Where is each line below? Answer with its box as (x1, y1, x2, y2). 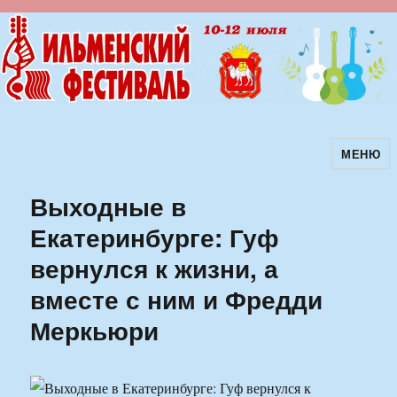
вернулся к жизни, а (30, 250, 279, 287)
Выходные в (30, 188, 187, 225)
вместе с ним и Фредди (30, 281, 323, 318)
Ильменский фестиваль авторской (6, 151, 362, 181)
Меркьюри (30, 312, 160, 349)
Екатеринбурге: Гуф (30, 219, 280, 256)
